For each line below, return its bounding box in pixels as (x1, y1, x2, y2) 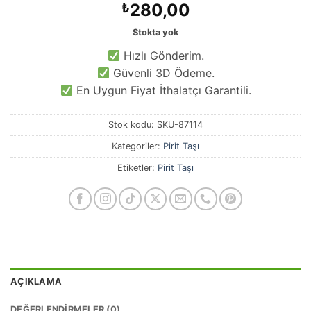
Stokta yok (133, 27, 178, 38)
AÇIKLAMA (10, 276, 62, 287)
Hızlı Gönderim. (119, 49, 204, 63)
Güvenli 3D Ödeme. (109, 66, 215, 81)
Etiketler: (117, 162, 158, 173)
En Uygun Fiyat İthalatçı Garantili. (72, 83, 251, 98)
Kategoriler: (112, 140, 163, 151)
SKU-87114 (157, 119, 203, 130)
